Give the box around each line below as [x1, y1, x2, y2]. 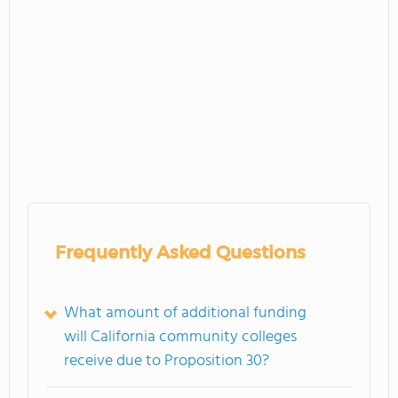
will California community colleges [64, 323, 297, 350]
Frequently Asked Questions [55, 241, 306, 263]
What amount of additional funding [64, 299, 306, 326]
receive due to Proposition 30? [64, 347, 269, 374]
